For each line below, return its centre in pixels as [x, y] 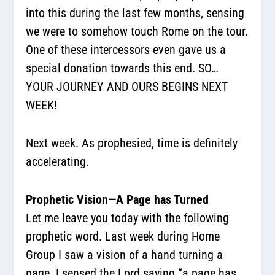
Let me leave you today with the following [128, 218]
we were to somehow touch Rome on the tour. [137, 31]
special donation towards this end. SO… [122, 68]
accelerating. [58, 161]
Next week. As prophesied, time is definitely [132, 143]
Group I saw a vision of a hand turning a [125, 254]
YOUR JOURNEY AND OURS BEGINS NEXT [127, 86]
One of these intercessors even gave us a [126, 49]
